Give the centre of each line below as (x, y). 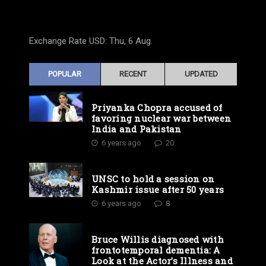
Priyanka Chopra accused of (157, 108)
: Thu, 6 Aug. (129, 41)
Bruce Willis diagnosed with (158, 240)
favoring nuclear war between (161, 118)
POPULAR (65, 74)
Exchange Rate (59, 41)
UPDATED (201, 74)
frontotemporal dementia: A (156, 250)
